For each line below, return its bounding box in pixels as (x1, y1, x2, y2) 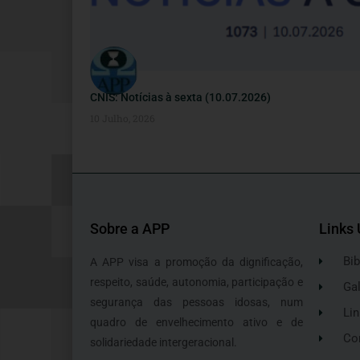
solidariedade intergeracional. (90, 336, 237, 350)
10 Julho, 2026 (90, 112, 155, 125)
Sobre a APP (90, 220, 170, 238)
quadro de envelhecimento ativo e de (90, 316, 303, 329)
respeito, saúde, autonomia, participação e (90, 276, 303, 289)
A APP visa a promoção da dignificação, (90, 256, 303, 269)
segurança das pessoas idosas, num (90, 296, 303, 309)
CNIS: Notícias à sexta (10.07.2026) (90, 91, 271, 104)
